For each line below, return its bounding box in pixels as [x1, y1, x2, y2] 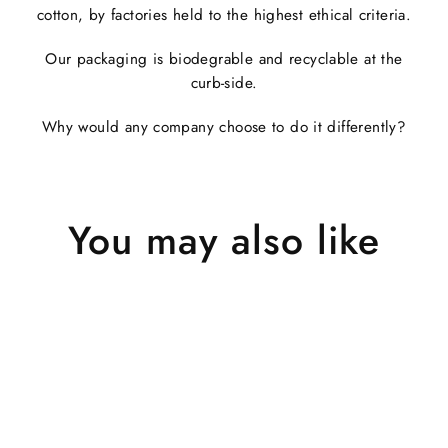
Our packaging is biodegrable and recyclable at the [45, 47, 403, 70]
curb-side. [190, 71, 258, 94]
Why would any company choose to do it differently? [41, 115, 407, 138]
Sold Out [242, 303, 296, 324]
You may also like [68, 211, 380, 269]
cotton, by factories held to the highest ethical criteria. [36, 3, 412, 26]
